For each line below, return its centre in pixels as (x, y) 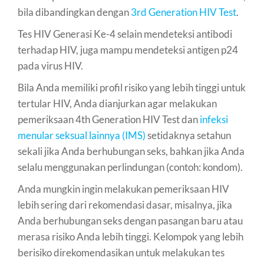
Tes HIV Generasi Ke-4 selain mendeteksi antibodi (125, 34)
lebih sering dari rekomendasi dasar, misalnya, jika (125, 204)
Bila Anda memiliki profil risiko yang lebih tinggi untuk (132, 87)
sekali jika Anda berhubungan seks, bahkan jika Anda (131, 151)
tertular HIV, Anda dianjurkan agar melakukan (117, 103)
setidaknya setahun (188, 135)
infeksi (214, 119)
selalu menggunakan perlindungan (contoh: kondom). (130, 167)
